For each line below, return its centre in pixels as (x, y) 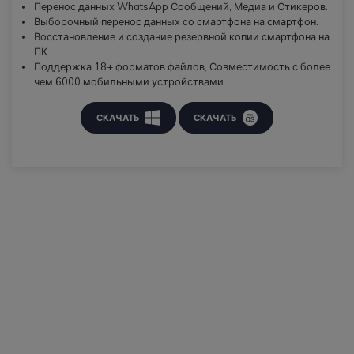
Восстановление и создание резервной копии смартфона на (181, 36)
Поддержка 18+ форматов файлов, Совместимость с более (182, 66)
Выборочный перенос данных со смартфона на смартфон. (176, 21)
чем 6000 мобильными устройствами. (130, 81)
